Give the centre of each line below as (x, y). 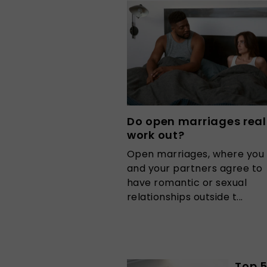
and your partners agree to (195, 168)
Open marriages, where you (195, 154)
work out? (157, 135)
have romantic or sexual (187, 182)
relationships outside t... (185, 197)
